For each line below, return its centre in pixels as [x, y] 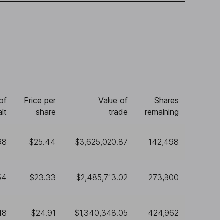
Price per [40, 100]
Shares [166, 100]
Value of [113, 100]
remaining [162, 112]
